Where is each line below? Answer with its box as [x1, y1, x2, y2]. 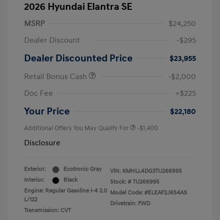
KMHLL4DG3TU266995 [122, 167, 182, 175]
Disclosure [24, 138, 60, 148]
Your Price [24, 106, 70, 118]
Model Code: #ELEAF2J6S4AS [110, 189, 187, 197]
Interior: [24, 176, 44, 184]
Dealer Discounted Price [24, 53, 133, 65]
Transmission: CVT [24, 207, 71, 215]
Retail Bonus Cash [24, 72, 89, 82]
